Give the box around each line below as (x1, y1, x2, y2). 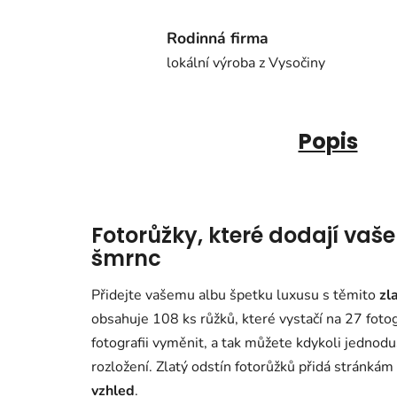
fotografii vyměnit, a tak (91, 333, 245, 354)
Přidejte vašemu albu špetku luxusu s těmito (91, 285, 379, 306)
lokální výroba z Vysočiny (167, 52, 325, 73)
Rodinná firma (167, 27, 269, 49)
